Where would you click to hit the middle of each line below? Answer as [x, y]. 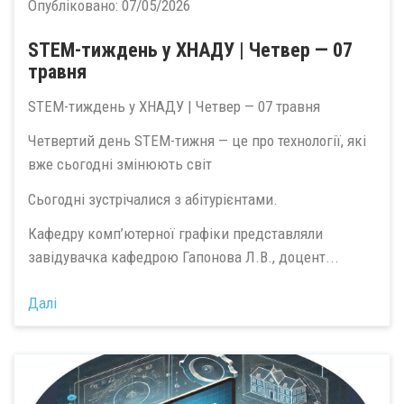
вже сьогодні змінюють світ [120, 165]
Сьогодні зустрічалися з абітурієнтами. [153, 199]
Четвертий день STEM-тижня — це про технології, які [197, 141]
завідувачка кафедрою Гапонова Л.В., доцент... [184, 257]
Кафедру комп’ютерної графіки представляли [175, 234]
